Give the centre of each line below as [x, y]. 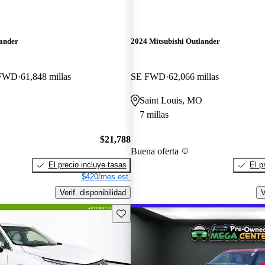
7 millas [154, 114]
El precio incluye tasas [87, 165]
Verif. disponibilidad [93, 192]
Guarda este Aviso [148, 212]
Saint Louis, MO [171, 100]
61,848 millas [46, 76]
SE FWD [148, 76]
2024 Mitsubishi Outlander [175, 41]
